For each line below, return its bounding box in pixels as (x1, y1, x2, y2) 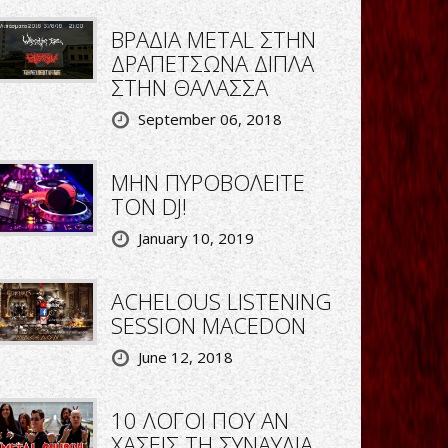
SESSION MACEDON (110, 310, 306, 340)
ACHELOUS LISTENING (110, 286, 332, 316)
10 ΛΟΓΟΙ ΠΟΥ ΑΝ (110, 405, 289, 435)
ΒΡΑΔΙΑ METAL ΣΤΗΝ (110, 24, 316, 54)
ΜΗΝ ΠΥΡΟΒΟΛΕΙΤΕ (110, 167, 305, 197)
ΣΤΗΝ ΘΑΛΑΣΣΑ (110, 72, 268, 102)
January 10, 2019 (137, 228, 254, 248)
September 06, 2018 (137, 109, 282, 129)
